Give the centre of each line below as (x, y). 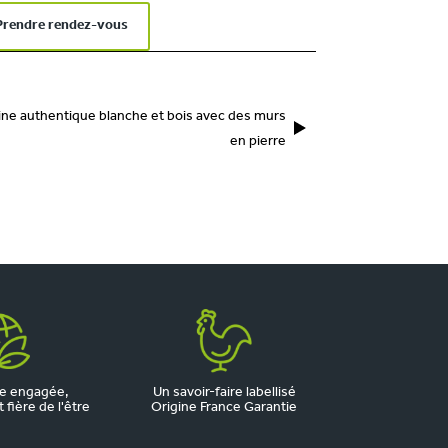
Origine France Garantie (224, 407)
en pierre (258, 141)
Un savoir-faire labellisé (224, 392)
